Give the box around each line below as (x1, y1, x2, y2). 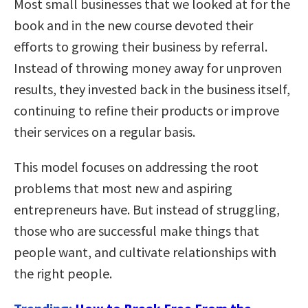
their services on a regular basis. (14, 122, 195, 140)
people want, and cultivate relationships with (14, 243, 276, 261)
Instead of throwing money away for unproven (14, 58, 282, 76)
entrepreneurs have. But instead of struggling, (14, 200, 280, 218)
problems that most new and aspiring (14, 179, 232, 197)
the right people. (14, 264, 112, 282)
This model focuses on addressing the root (14, 157, 258, 175)
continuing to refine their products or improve (14, 101, 279, 119)
